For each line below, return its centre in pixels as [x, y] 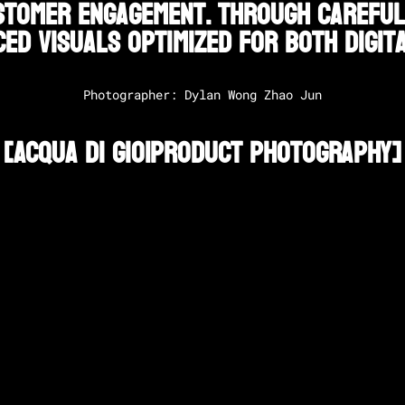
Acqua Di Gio [79, 154]
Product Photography [271, 154]
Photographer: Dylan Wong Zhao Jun [202, 95]
